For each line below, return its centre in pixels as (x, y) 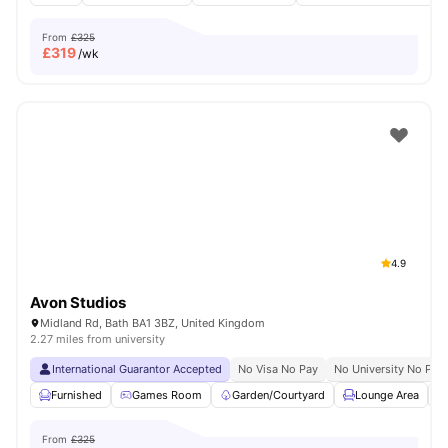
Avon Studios (78, 302)
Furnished (76, 395)
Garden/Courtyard (278, 395)
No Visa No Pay (278, 369)
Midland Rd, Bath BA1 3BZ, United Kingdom (152, 323)
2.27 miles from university (97, 339)
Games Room (167, 395)
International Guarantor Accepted (137, 369)
